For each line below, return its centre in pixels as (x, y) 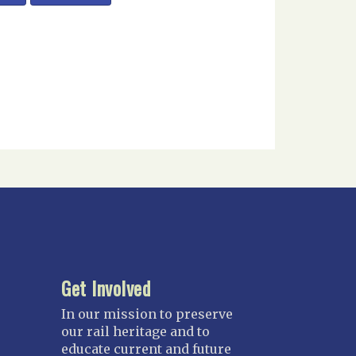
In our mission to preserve (147, 314)
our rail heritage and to (136, 332)
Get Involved (106, 288)
